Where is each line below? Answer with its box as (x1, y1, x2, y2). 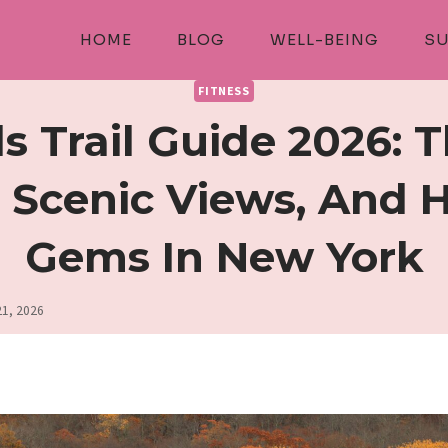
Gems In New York (24, 230, 424, 283)
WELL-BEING (269, 30, 379, 49)
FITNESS (198, 83, 250, 98)
